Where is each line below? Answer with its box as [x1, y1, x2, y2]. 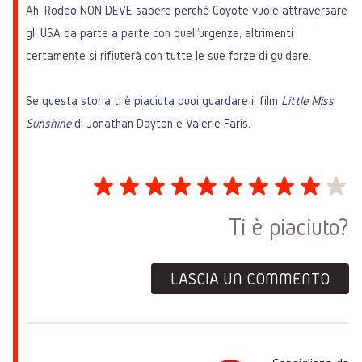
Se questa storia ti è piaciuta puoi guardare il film [26, 94, 281, 108]
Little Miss [281, 94, 334, 108]
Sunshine [26, 116, 71, 131]
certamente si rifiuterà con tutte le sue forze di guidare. [26, 48, 311, 63]
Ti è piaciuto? [229, 214, 349, 241]
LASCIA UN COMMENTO [170, 270, 330, 288]
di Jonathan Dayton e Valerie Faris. [74, 116, 250, 131]
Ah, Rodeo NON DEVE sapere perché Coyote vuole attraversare [26, 3, 347, 18]
